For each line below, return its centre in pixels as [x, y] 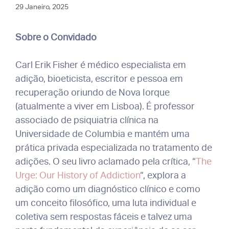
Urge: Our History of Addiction [78, 175]
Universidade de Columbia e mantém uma [102, 134]
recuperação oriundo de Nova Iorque [93, 92]
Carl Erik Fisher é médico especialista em [101, 65]
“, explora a [163, 175]
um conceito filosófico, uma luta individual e [106, 203]
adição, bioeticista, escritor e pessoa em [99, 78]
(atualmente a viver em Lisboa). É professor [105, 106]
